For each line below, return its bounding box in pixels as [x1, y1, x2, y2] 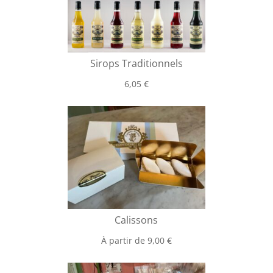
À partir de [101, 234, 147, 246]
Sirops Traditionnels [90, 56, 183, 70]
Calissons [115, 213, 158, 227]
